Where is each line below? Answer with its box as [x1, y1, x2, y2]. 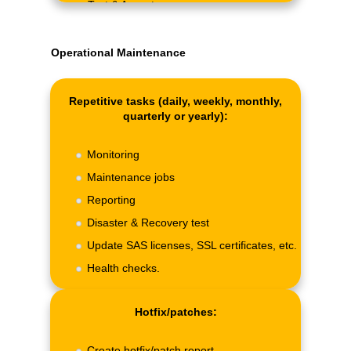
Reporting [87, 193, 136, 206]
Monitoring [87, 147, 139, 161]
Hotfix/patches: [134, 306, 217, 319]
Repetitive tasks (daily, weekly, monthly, [69, 94, 282, 107]
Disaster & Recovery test [87, 215, 209, 229]
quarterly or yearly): [123, 109, 228, 122]
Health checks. [87, 261, 160, 274]
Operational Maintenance [51, 45, 186, 59]
